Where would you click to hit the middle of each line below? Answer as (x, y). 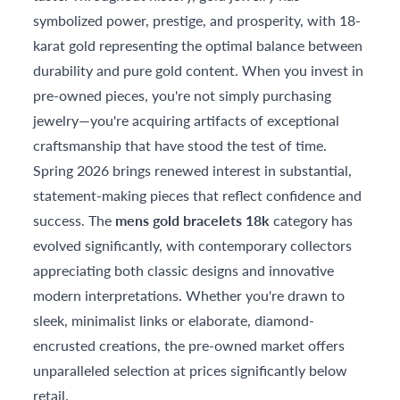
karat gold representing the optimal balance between (198, 45)
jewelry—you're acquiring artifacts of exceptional (187, 120)
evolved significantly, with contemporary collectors (193, 245)
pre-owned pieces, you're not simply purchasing (183, 95)
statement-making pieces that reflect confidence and (198, 195)
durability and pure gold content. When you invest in (199, 70)
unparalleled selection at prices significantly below (191, 370)
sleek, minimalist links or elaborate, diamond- (174, 320)
